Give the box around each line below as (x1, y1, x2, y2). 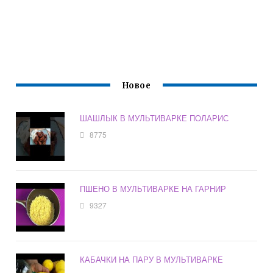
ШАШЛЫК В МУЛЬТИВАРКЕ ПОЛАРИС (80, 112, 229, 124)
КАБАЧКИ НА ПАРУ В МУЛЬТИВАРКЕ (80, 253, 224, 266)
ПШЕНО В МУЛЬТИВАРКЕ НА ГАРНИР (80, 183, 227, 195)
